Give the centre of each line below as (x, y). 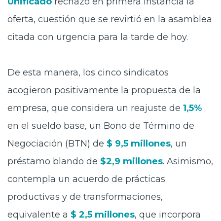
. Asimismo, (188, 161)
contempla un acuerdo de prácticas (86, 179)
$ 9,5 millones (139, 144)
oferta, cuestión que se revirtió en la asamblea (110, 19)
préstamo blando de (54, 161)
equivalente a (39, 215)
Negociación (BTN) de (57, 144)
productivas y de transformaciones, (85, 197)
